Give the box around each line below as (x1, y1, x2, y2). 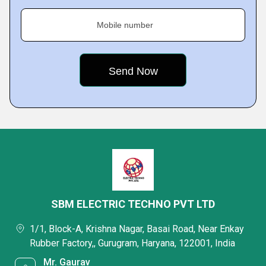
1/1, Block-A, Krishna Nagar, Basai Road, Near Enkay (30, 223, 244, 235)
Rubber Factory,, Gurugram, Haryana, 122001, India (30, 237, 235, 249)
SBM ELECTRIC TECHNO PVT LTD (51, 198, 215, 210)
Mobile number (97, 20, 153, 30)
